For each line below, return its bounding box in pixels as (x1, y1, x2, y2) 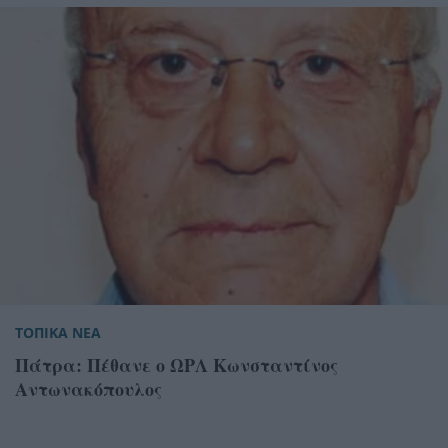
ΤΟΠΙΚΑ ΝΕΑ (15, 323, 101, 343)
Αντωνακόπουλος (15, 376, 162, 403)
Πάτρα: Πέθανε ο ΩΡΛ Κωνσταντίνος (15, 352, 338, 379)
